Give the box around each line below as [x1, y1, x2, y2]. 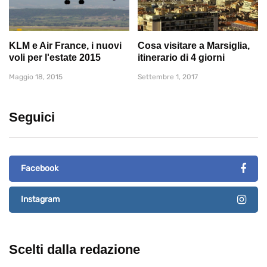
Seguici [9, 109, 55, 125]
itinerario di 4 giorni [138, 52, 225, 63]
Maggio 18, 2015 [9, 72, 63, 81]
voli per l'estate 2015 [9, 52, 101, 63]
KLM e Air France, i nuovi [9, 40, 122, 51]
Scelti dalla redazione [9, 241, 140, 257]
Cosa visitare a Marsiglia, [138, 40, 250, 51]
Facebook [21, 163, 58, 173]
